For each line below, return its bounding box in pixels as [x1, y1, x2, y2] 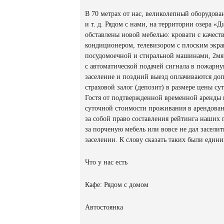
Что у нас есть [85, 158, 127, 166]
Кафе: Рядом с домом [85, 181, 148, 189]
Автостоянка [85, 203, 123, 211]
